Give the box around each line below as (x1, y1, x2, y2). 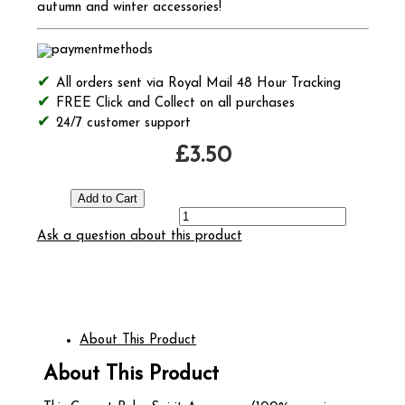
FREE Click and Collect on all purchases (55, 97, 295, 111)
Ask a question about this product (36, 230, 242, 244)
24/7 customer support (55, 117, 191, 131)
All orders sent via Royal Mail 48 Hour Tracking (55, 77, 341, 91)
